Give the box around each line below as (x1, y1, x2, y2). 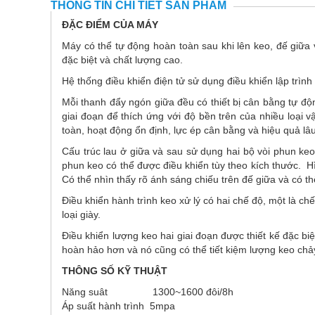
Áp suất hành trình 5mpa (62, 300, 175, 311)
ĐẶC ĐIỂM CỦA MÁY (62, 18, 158, 30)
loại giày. (62, 208, 106, 220)
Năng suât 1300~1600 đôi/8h (62, 285, 233, 297)
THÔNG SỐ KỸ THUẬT (62, 264, 167, 276)
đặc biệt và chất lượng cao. (62, 53, 183, 65)
